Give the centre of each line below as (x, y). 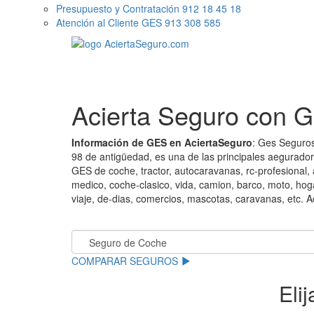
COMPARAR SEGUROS (126, 261)
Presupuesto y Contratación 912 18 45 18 (149, 8)
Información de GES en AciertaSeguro (162, 142)
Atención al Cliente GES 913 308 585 (138, 22)
